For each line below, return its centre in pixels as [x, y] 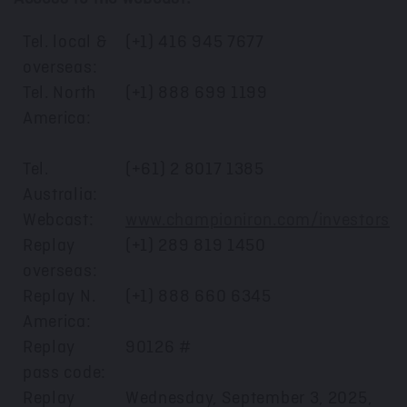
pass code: [64, 373]
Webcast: [58, 220]
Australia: [60, 195]
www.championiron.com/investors [257, 220]
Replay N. [59, 297]
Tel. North [59, 93]
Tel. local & [65, 42]
